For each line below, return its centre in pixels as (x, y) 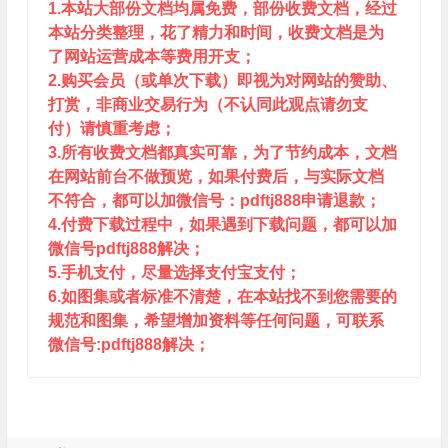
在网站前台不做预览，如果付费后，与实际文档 (215, 176)
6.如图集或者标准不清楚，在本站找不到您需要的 (222, 296)
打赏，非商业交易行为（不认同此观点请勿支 (207, 104)
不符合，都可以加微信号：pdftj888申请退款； (214, 200)
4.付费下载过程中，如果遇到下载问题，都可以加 (222, 224)
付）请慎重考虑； (111, 128)
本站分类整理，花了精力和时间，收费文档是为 (215, 32)
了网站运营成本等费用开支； (151, 56)
